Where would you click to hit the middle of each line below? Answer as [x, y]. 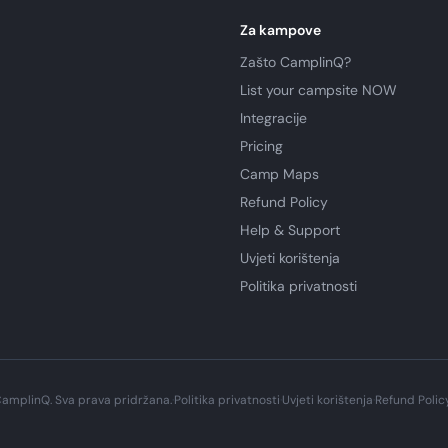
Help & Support [290, 230]
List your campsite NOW [318, 90]
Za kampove [280, 30]
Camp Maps [279, 174]
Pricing [261, 146]
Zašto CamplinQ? [295, 62]
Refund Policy [284, 202]
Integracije [273, 118]
